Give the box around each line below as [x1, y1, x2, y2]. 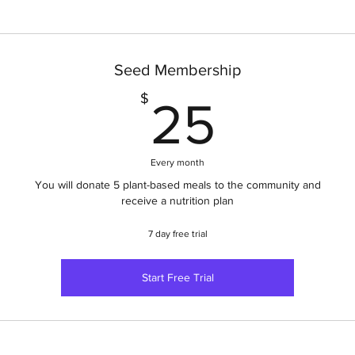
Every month [151, 157, 204, 168]
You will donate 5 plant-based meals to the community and [34, 178, 321, 191]
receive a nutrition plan [121, 194, 234, 207]
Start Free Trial [141, 271, 214, 284]
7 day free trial [147, 228, 208, 239]
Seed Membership [114, 61, 241, 78]
